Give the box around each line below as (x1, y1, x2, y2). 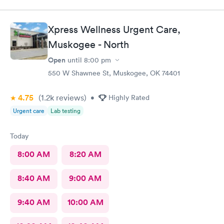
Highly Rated (108, 93, 149, 102)
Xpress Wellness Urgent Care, (48, 23, 180, 36)
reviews (54, 92, 84, 103)
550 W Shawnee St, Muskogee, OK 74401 (48, 68, 180, 78)
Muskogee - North (48, 38, 129, 51)
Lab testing (50, 106, 80, 115)
